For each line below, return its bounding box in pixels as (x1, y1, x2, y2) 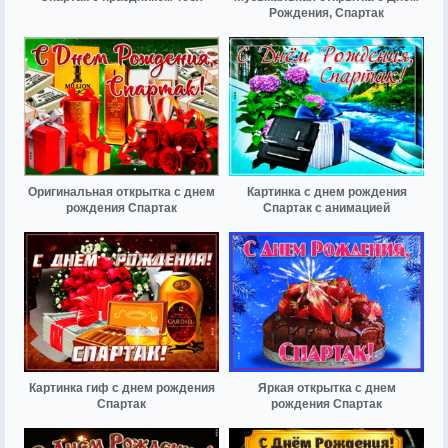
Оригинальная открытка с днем (28, 185, 215, 200)
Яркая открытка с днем (257, 380, 396, 395)
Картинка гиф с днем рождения (28, 380, 215, 395)
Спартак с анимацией (263, 201, 390, 216)
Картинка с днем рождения (246, 185, 407, 200)
